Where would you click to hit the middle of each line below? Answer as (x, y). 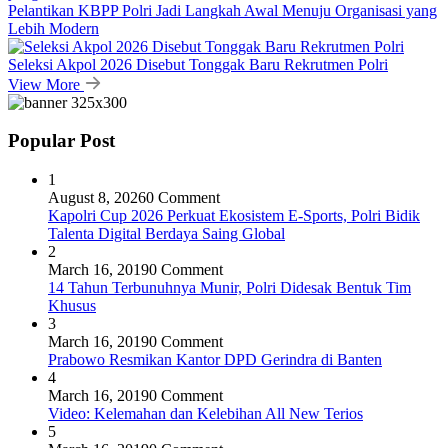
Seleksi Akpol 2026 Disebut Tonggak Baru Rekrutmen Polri (198, 64)
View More (46, 84)
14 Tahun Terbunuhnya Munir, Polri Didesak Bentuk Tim (229, 288)
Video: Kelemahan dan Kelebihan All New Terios (205, 414)
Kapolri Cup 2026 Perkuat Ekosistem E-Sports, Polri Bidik (234, 216)
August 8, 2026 (97, 198)
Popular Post (61, 141)
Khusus (72, 306)
